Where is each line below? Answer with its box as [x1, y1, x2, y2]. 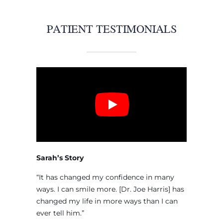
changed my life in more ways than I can [36, 197, 178, 206]
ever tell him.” [36, 209, 84, 218]
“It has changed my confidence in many [36, 173, 174, 182]
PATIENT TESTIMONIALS [46, 20, 177, 37]
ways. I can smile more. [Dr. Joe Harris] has [36, 185, 184, 194]
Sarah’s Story [36, 153, 84, 163]
